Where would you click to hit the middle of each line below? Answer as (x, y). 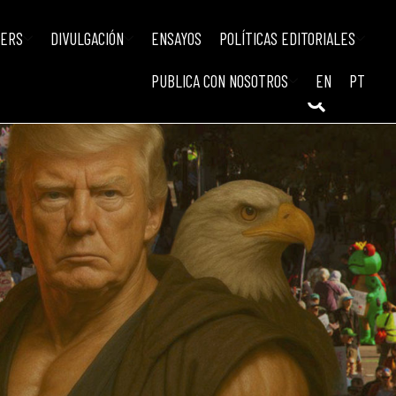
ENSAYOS (176, 38)
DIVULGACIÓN (87, 38)
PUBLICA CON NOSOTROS (219, 81)
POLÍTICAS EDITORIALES (287, 38)
